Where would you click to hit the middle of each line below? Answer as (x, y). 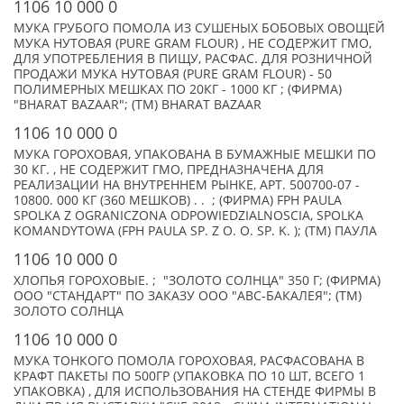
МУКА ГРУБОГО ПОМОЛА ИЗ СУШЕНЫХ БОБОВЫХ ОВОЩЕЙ (199, 28)
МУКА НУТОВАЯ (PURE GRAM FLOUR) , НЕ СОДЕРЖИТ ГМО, (193, 43)
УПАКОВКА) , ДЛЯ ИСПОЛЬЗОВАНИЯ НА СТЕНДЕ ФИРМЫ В (195, 391)
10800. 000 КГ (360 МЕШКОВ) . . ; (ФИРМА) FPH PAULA (178, 200)
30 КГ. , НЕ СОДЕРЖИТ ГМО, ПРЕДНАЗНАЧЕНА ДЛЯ (169, 170)
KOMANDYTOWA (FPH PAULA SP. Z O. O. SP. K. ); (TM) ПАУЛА (195, 231)
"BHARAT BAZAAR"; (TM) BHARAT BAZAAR (138, 105)
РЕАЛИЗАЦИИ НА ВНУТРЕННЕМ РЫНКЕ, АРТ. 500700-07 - (187, 185)
